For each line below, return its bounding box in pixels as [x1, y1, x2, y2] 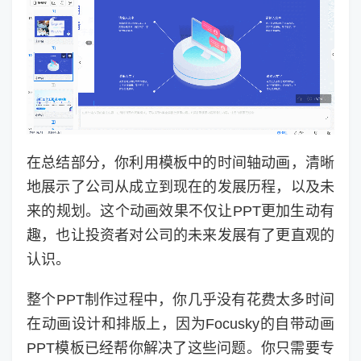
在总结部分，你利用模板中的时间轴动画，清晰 [27, 154, 334, 171]
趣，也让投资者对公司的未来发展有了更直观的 [27, 226, 334, 243]
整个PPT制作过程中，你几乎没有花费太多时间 [27, 291, 334, 308]
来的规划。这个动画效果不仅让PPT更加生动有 [27, 202, 334, 219]
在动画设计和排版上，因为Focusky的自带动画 [27, 315, 334, 332]
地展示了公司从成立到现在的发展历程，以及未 [27, 178, 334, 195]
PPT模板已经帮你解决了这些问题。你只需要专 [27, 339, 334, 356]
